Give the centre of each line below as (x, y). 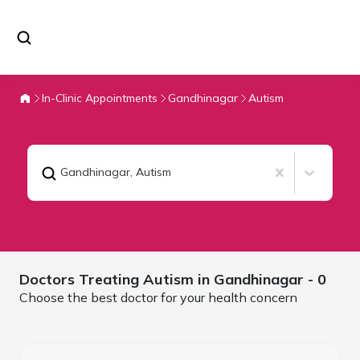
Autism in (178, 279)
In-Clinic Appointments (100, 98)
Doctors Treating (81, 279)
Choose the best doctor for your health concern (158, 297)
